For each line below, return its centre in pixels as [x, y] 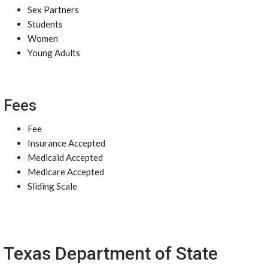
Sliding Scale [52, 186]
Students [45, 24]
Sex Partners [53, 10]
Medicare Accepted [66, 172]
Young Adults [54, 53]
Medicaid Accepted [65, 157]
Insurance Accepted [66, 143]
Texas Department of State [111, 253]
